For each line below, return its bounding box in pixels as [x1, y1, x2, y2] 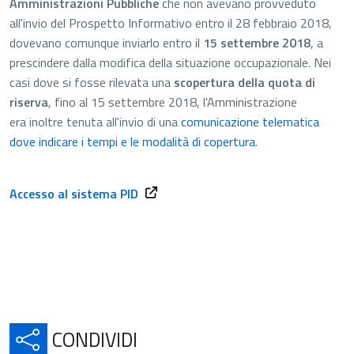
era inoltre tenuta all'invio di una [9, 112, 178, 131]
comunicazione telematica [178, 112, 319, 131]
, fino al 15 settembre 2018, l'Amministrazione [48, 92, 297, 111]
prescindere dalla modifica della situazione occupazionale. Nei [9, 53, 331, 72]
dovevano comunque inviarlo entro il [9, 33, 203, 52]
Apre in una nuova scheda [141, 183, 284, 202]
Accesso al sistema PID [9, 184, 141, 203]
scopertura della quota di [174, 73, 315, 92]
